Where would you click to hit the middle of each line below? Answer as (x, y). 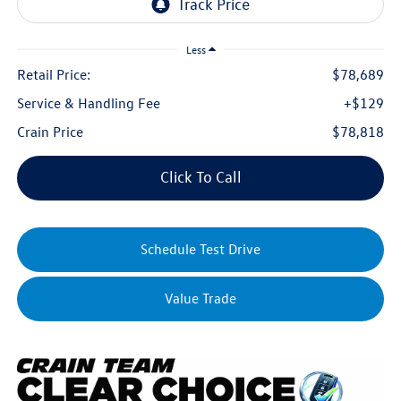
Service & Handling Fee (88, 103)
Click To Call (200, 177)
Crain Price (50, 132)
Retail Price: (53, 75)
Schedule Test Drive (200, 249)
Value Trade (200, 299)
